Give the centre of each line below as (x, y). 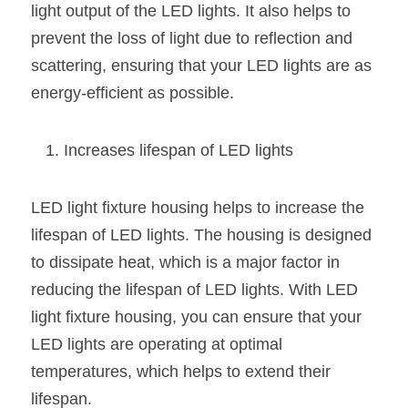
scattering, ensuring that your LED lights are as (201, 66)
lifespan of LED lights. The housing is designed (201, 235)
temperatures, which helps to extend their (181, 372)
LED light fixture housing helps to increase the (198, 208)
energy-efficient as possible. (133, 93)
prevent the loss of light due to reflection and (192, 38)
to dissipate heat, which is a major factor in (185, 262)
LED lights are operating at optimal (157, 344)
